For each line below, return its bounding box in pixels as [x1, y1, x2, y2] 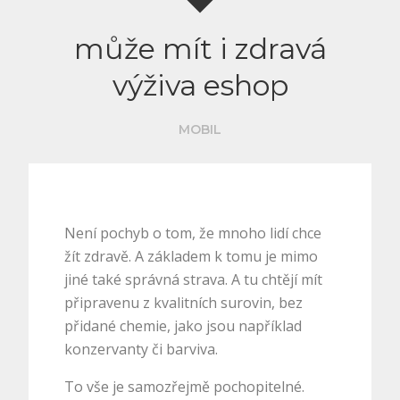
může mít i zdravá [73, 31, 327, 67]
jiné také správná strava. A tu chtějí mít [64, 270, 323, 290]
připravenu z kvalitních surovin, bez [64, 293, 304, 313]
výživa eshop [112, 68, 288, 104]
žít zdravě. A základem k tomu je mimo [64, 246, 319, 267]
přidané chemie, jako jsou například [64, 316, 303, 337]
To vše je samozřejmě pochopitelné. [64, 377, 305, 397]
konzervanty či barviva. [64, 339, 219, 360]
